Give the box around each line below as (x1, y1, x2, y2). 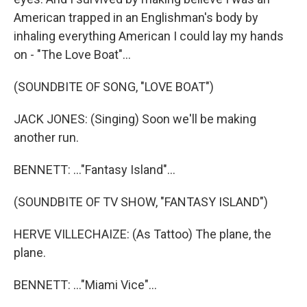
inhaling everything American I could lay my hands (14, 29, 284, 43)
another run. (14, 130, 79, 145)
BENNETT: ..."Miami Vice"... (14, 278, 157, 292)
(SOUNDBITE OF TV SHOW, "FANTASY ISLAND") (14, 195, 268, 209)
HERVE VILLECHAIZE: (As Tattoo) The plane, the (14, 227, 271, 241)
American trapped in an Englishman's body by (14, 10, 258, 25)
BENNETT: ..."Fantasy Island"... (14, 162, 175, 177)
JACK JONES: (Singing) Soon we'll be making (14, 112, 256, 126)
